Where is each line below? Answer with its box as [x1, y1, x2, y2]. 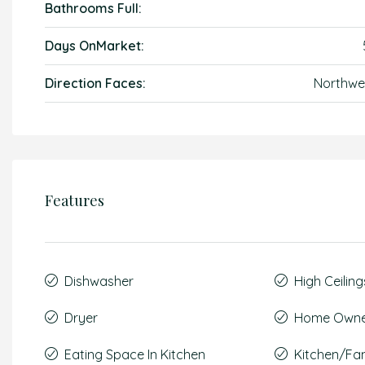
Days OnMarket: [45, 37, 144, 54]
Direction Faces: [45, 75, 146, 91]
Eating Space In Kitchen [64, 346, 205, 363]
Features [45, 191, 104, 210]
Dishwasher [64, 273, 134, 289]
